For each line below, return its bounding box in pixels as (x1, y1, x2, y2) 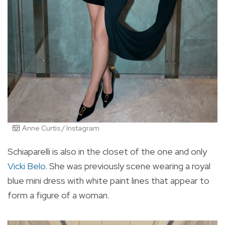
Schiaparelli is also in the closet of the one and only (8, 146, 207, 158)
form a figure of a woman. (8, 189, 109, 201)
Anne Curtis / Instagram (22, 124, 99, 133)
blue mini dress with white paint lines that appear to (8, 175, 209, 187)
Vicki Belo (8, 160, 45, 172)
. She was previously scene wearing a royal (45, 160, 210, 172)
